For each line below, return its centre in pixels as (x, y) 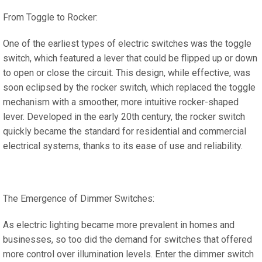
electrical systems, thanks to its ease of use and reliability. (123, 146)
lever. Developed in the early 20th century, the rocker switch (124, 117)
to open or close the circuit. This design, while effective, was (127, 73)
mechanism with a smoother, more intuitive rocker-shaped (121, 102)
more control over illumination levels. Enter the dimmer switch (128, 254)
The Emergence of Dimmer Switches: (79, 199)
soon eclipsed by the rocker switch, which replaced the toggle (129, 87)
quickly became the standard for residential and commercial (125, 131)
